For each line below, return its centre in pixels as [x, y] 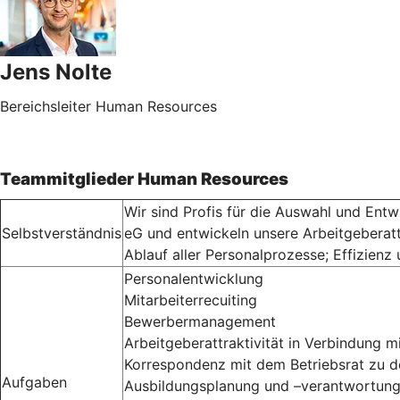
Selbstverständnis [62, 233]
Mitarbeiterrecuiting [191, 300]
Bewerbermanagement [200, 321]
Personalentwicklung [194, 278]
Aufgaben [34, 382]
